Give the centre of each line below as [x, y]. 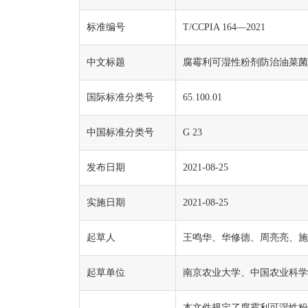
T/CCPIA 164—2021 [224, 27]
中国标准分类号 [120, 132]
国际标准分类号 [120, 97]
